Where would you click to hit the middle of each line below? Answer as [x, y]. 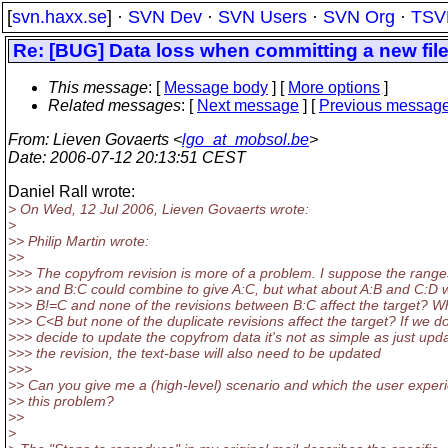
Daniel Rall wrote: [71, 191]
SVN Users [262, 17]
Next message [248, 105]
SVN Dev [165, 17]
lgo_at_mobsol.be [245, 139]
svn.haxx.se [59, 17]
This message [98, 87]
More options [334, 87]
